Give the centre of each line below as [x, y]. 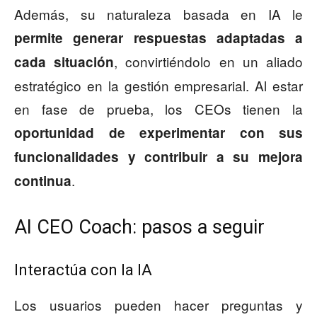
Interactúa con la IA [83, 270]
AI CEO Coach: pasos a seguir [139, 227]
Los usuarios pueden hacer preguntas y [158, 305]
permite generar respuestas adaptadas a [158, 38]
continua [43, 181]
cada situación [64, 62]
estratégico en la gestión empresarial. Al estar [158, 86]
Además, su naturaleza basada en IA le [158, 14]
